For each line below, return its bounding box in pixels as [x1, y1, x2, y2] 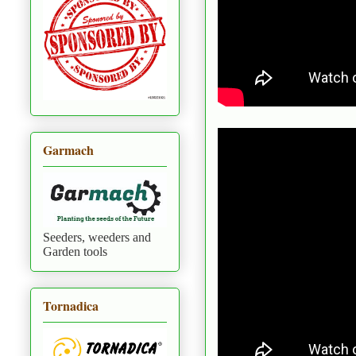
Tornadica [43, 296, 99, 315]
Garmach [43, 141, 94, 160]
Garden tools [43, 245, 107, 259]
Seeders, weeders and [43, 230, 151, 245]
